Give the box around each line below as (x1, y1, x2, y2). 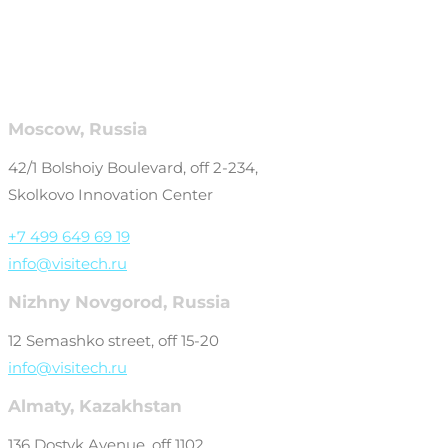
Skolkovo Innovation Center (8, 184, 213, 204)
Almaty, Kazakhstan (8, 395, 182, 416)
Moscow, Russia (8, 118, 147, 139)
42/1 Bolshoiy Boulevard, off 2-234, (8, 157, 258, 177)
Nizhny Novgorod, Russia (8, 291, 230, 312)
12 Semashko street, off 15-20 (8, 330, 219, 350)
